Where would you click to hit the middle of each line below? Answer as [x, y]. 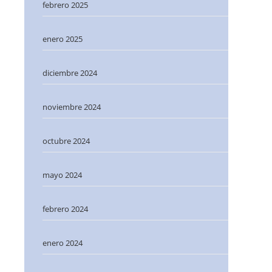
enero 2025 [63, 39]
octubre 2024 [66, 141]
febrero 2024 [65, 209]
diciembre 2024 [70, 73]
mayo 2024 [62, 175]
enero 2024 [63, 243]
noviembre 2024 [72, 107]
